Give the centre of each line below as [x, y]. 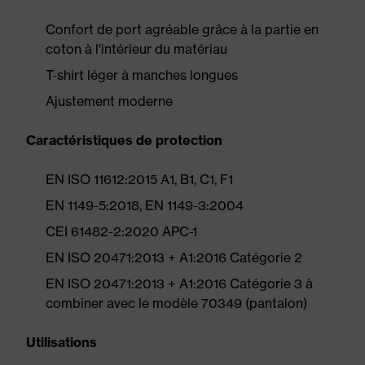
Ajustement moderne [109, 101]
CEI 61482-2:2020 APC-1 [121, 231]
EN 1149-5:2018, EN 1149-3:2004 [145, 205]
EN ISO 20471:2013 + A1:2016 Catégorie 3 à [179, 284]
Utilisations [62, 342]
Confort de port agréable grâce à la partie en [182, 29]
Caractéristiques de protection [124, 140]
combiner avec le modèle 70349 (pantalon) [176, 303]
